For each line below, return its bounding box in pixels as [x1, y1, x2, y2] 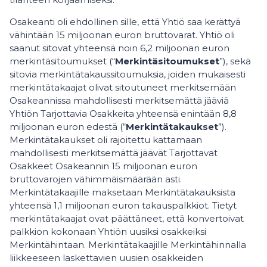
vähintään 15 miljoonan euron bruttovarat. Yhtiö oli [10, 29, 235, 41]
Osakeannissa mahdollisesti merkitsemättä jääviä [10, 95, 229, 106]
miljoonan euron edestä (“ [10, 121, 126, 132]
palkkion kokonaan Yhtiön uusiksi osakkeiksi [10, 226, 206, 237]
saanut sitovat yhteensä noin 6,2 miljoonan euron [10, 42, 229, 54]
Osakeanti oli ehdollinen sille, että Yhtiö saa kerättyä [10, 16, 241, 27]
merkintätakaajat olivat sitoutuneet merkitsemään [10, 82, 236, 93]
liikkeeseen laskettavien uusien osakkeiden [10, 252, 203, 263]
